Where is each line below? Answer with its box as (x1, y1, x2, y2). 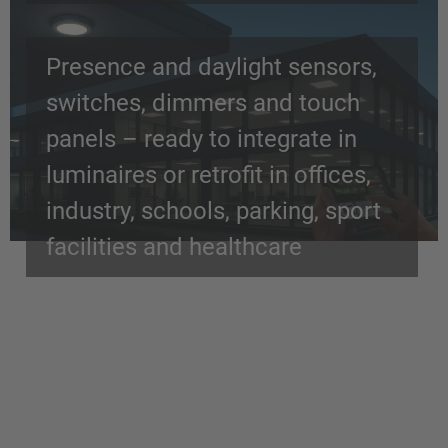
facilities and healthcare (46, 233, 302, 261)
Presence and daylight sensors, (46, 53, 377, 81)
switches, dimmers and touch (46, 89, 360, 117)
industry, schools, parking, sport (46, 197, 381, 225)
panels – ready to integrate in (46, 125, 357, 153)
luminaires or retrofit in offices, (46, 161, 371, 189)
